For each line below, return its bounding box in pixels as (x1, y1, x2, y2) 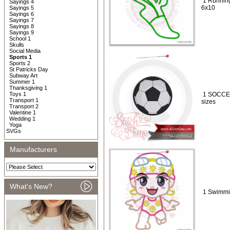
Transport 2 (9, 103, 39, 109)
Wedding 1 (9, 116, 35, 122)
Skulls (9, 42, 24, 48)
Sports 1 (9, 54, 32, 60)
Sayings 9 (9, 29, 34, 35)
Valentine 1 (9, 109, 36, 116)
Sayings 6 (9, 11, 34, 17)
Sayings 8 (9, 23, 34, 29)
